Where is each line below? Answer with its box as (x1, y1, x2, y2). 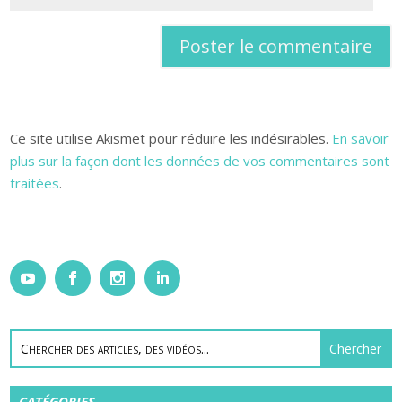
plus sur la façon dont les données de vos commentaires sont (10, 151, 390, 170)
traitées (10, 173, 60, 192)
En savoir (332, 128, 389, 147)
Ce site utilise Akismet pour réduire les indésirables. (10, 128, 333, 147)
